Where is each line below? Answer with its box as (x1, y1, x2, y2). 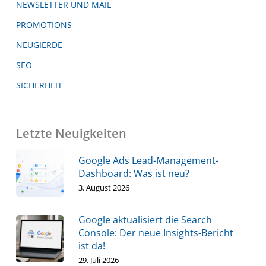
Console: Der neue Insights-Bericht (78, 226, 233, 240)
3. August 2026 (78, 182, 129, 194)
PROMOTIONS (15, 19, 72, 31)
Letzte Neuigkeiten (15, 125, 126, 142)
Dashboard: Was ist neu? (78, 167, 189, 180)
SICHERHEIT (15, 80, 62, 91)
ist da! (78, 239, 105, 253)
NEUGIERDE (15, 39, 62, 51)
